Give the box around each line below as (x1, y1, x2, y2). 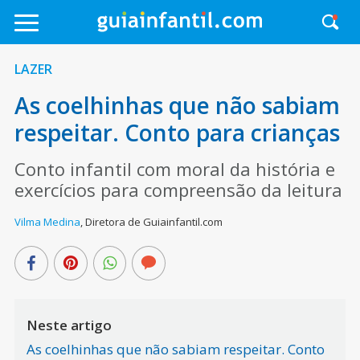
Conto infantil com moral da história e (14, 157, 335, 181)
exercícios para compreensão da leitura (14, 178, 342, 202)
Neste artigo (26, 316, 112, 334)
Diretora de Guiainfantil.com (84, 215, 223, 229)
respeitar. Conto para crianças (14, 117, 340, 148)
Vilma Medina (14, 215, 80, 229)
